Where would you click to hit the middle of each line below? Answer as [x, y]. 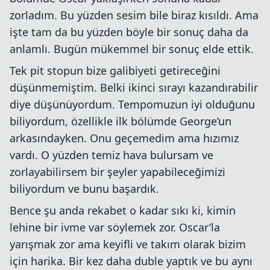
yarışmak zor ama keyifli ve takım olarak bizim [128, 244]
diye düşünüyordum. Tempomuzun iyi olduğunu [132, 104]
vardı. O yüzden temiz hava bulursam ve [111, 155]
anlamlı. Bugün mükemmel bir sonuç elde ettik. [132, 49]
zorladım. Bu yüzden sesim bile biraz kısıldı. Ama [134, 15]
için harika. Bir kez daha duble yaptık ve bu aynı [131, 261]
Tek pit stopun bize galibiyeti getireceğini [115, 70]
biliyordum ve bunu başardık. [84, 188]
